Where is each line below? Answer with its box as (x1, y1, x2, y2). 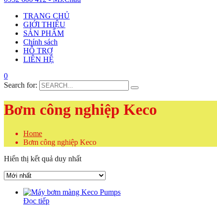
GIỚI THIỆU (23, 20, 65, 29)
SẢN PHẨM (23, 29, 64, 37)
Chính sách (23, 38, 58, 46)
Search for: (4, 81, 37, 89)
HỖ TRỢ (23, 46, 53, 55)
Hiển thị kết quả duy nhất (4, 154, 81, 163)
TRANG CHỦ (23, 12, 70, 20)
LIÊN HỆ (23, 55, 54, 63)
